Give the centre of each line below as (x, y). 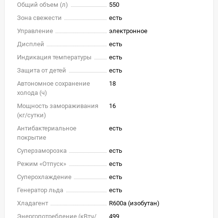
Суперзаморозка (42, 150)
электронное (128, 31)
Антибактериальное (47, 128)
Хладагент (33, 203)
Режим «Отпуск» (42, 163)
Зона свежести (39, 18)
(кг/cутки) (32, 115)
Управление (35, 31)
